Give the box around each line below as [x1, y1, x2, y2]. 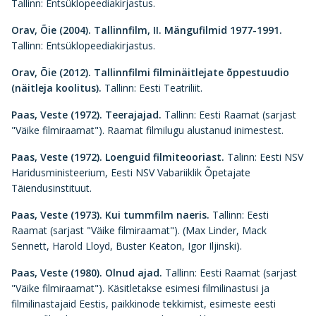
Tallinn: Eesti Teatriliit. [104, 81, 205, 95]
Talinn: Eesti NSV [224, 150, 303, 164]
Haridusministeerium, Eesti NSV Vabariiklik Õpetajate [11, 166, 250, 179]
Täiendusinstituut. [11, 181, 92, 195]
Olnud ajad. [102, 266, 162, 279]
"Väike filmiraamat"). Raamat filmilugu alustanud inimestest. [11, 123, 284, 137]
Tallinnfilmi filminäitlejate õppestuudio [94, 66, 289, 79]
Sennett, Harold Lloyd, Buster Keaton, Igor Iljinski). [11, 239, 242, 253]
